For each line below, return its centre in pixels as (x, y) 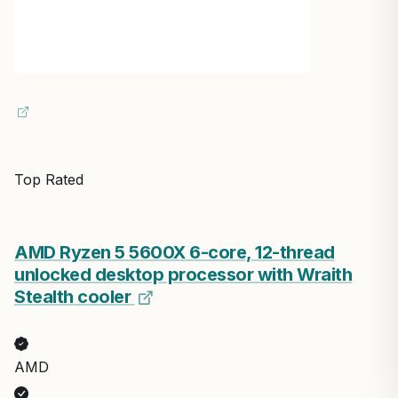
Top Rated (49, 179)
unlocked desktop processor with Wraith (183, 274)
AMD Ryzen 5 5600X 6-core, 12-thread (175, 252)
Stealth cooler (75, 296)
